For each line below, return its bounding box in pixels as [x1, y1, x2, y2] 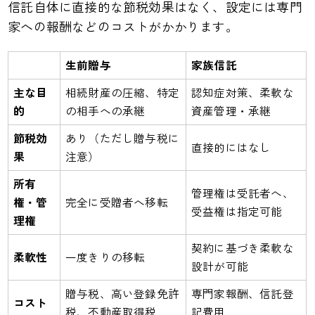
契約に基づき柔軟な [191, 239, 294, 256]
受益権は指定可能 [191, 202, 283, 219]
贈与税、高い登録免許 [65, 285, 179, 302]
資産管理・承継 [191, 102, 271, 119]
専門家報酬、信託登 [191, 285, 294, 302]
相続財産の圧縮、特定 [65, 84, 179, 101]
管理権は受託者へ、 [191, 184, 294, 201]
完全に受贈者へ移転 [65, 193, 168, 210]
